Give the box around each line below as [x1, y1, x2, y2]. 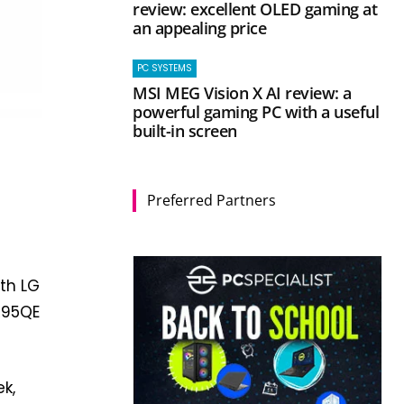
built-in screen [133, 119, 237, 142]
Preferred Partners [147, 189, 277, 210]
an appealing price [133, 16, 267, 39]
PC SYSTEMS [137, 60, 193, 75]
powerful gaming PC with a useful [133, 100, 380, 123]
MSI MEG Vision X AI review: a [133, 81, 352, 104]
